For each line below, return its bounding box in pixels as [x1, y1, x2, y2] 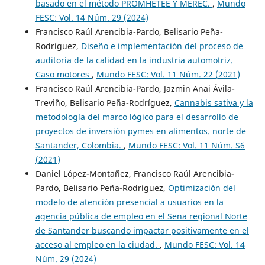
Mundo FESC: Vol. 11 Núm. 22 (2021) [96, 69, 240, 80]
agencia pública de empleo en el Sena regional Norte [35, 211, 247, 222]
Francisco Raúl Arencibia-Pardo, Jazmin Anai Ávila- [35, 83, 235, 95]
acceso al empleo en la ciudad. [35, 239, 160, 251]
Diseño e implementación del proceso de [80, 40, 243, 52]
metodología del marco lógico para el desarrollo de [35, 111, 238, 123]
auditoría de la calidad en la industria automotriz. [35, 54, 233, 66]
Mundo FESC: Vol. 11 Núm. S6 [128, 140, 245, 151]
